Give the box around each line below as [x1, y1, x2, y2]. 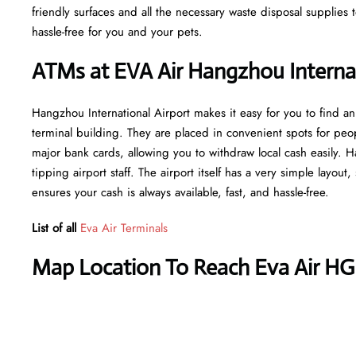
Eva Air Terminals [80, 219, 168, 237]
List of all [32, 219, 80, 237]
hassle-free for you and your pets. [32, 22, 207, 41]
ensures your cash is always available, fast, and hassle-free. [32, 183, 329, 201]
